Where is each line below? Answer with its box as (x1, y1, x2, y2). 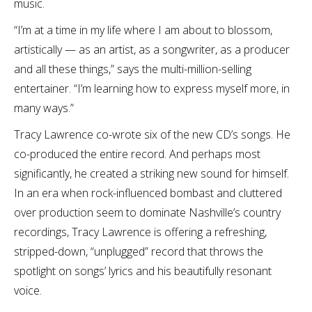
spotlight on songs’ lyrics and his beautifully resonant (14, 263, 272, 279)
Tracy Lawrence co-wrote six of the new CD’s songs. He (14, 127, 290, 142)
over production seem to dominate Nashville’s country (14, 205, 281, 220)
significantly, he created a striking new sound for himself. (14, 166, 289, 181)
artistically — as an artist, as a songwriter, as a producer (14, 42, 290, 57)
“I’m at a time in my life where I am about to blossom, (14, 22, 272, 38)
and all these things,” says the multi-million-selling (14, 61, 251, 77)
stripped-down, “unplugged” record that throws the (14, 244, 263, 259)
